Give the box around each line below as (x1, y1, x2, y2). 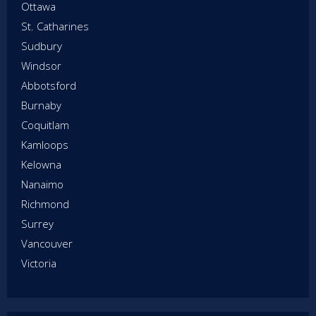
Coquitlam (21, 117, 69, 132)
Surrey (21, 216, 54, 231)
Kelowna (21, 157, 61, 171)
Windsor (21, 58, 61, 73)
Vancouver (21, 236, 73, 250)
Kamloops (21, 137, 68, 152)
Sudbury (21, 38, 62, 53)
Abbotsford (21, 78, 76, 92)
